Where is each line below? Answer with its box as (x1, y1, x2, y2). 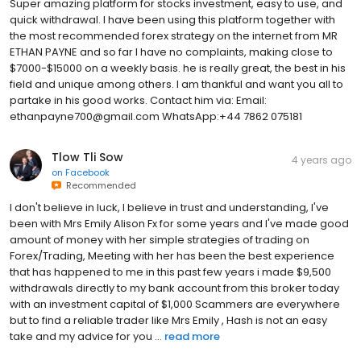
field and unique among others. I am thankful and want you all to (10, 76, 343, 92)
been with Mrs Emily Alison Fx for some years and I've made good (10, 215, 349, 231)
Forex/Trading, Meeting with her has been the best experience (10, 247, 334, 263)
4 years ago (292, 152, 351, 167)
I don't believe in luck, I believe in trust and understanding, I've (10, 199, 329, 215)
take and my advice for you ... (10, 328, 162, 344)
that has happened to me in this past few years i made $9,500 (10, 263, 331, 280)
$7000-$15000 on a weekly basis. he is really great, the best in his (10, 60, 346, 76)
